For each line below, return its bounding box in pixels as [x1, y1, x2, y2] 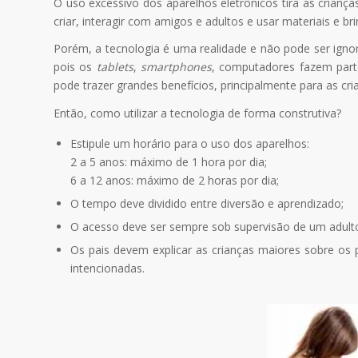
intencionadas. [70, 261, 145, 276]
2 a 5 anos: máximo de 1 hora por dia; [70, 154, 267, 170]
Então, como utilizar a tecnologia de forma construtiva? [54, 105, 341, 121]
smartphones [140, 59, 212, 75]
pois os [54, 59, 97, 75]
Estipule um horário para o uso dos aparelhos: [70, 136, 309, 152]
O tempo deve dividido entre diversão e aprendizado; [70, 196, 344, 212]
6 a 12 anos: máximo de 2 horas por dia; [70, 173, 279, 189]
